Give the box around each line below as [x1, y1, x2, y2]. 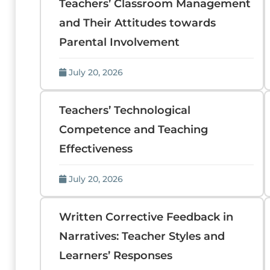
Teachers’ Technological [59, 104, 191, 117]
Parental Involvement [59, 36, 180, 49]
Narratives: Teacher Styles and [59, 230, 225, 243]
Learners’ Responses [59, 249, 173, 262]
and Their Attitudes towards [59, 16, 216, 30]
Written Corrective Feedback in [59, 210, 234, 224]
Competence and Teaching [59, 123, 209, 136]
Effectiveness [59, 142, 133, 155]
